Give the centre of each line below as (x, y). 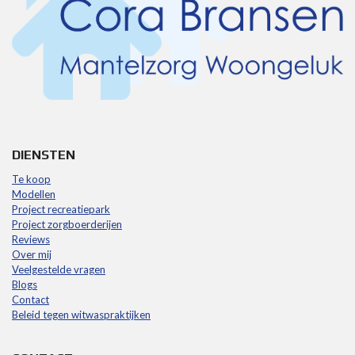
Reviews (31, 240)
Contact (31, 300)
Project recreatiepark (61, 210)
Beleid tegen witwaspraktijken (81, 315)
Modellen (34, 195)
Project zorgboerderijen (67, 225)
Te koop (31, 179)
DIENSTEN (44, 155)
